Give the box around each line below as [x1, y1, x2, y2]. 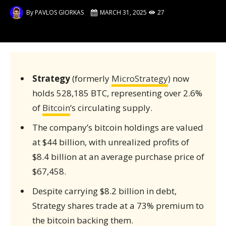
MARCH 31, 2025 [99, 8, 147, 17]
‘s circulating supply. [70, 102, 152, 114]
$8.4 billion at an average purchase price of [32, 151, 204, 162]
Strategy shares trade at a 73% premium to [32, 200, 204, 211]
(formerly [70, 73, 111, 84]
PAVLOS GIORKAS [35, 8, 84, 17]
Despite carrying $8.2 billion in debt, [32, 185, 177, 197]
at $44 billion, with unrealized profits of [32, 136, 189, 148]
